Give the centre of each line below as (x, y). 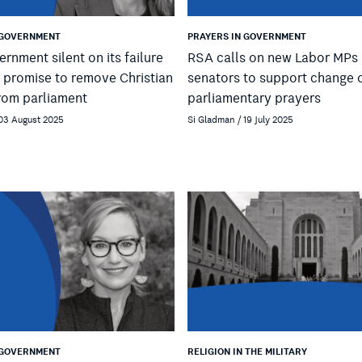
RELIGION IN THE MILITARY (247, 352)
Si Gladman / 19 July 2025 (240, 120)
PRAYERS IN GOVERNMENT (247, 36)
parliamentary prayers (254, 98)
